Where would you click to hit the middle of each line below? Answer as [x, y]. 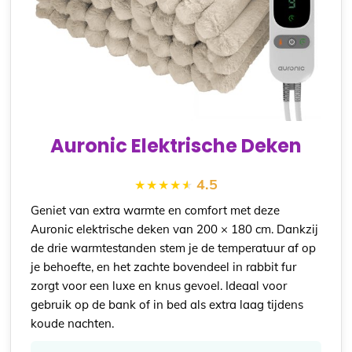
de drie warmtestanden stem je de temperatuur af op [174, 247]
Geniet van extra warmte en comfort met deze [156, 210]
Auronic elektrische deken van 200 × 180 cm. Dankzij [175, 229]
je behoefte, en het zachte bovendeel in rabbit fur [164, 266]
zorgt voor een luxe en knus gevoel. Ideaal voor [159, 285]
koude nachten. [73, 323]
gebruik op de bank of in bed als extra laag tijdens [167, 304]
